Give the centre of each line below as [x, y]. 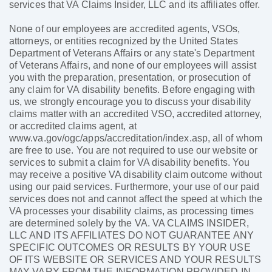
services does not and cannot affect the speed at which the [136, 199]
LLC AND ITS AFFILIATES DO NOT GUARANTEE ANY [131, 236]
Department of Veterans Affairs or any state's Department [132, 53]
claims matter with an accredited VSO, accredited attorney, [136, 114]
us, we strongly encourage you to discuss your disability [130, 102]
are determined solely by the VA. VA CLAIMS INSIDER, [129, 223]
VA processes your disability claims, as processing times [132, 211]
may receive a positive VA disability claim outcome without [136, 175]
